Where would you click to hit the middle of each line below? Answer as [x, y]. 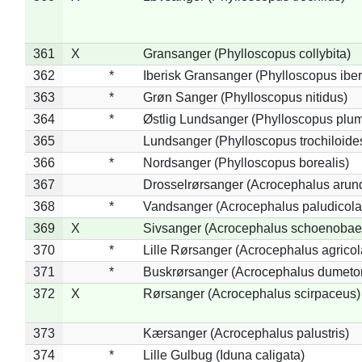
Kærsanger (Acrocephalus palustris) [246, 333]
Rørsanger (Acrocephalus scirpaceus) [251, 293]
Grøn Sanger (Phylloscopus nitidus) [245, 97]
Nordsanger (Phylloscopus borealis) [246, 162]
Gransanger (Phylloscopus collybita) [246, 53]
